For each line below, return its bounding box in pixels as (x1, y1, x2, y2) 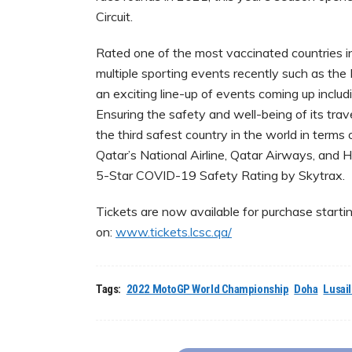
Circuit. (96, 9, 136, 25)
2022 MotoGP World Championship (126, 282, 289, 297)
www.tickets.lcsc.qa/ (115, 224, 232, 240)
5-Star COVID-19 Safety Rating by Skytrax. (96, 167, 348, 184)
